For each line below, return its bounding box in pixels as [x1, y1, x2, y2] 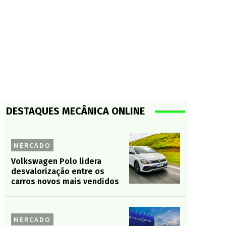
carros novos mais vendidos [11, 177, 119, 186]
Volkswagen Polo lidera [11, 156, 101, 166]
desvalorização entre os [11, 166, 104, 176]
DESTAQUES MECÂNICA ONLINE [6, 105, 145, 117]
